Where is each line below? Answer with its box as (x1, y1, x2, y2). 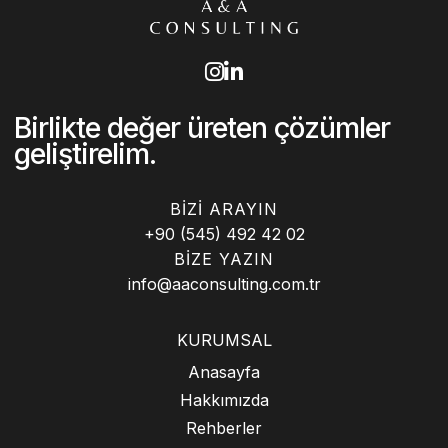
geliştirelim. (14, 135, 156, 171)
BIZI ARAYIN (170, 198, 278, 219)
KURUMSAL (176, 329, 272, 350)
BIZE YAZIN (174, 248, 274, 269)
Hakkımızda (179, 389, 269, 410)
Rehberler (186, 417, 262, 438)
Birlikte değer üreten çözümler (14, 109, 390, 145)
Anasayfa (188, 361, 260, 382)
